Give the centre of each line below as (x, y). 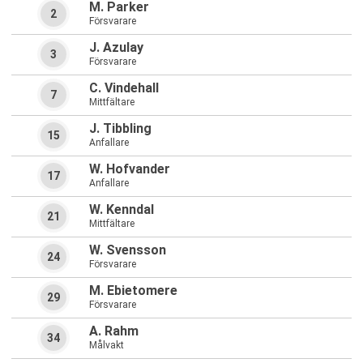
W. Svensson (128, 250)
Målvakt (107, 346)
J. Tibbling (120, 129)
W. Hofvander (130, 169)
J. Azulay (116, 48)
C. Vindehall (124, 88)
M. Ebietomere (133, 291)
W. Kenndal (122, 210)
